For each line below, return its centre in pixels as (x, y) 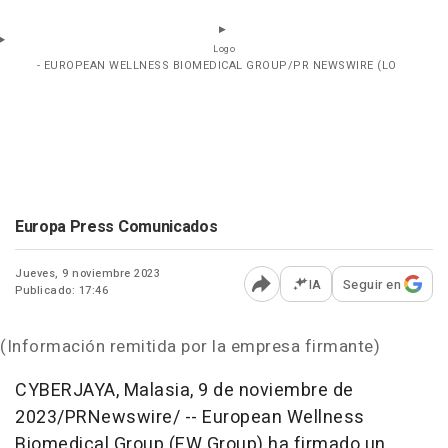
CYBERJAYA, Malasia (102, 390)
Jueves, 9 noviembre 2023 (87, 273)
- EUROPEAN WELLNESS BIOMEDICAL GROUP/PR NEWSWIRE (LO (216, 65)
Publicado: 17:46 (61, 290)
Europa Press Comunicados (116, 226)
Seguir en (371, 284)
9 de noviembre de (276, 390)
